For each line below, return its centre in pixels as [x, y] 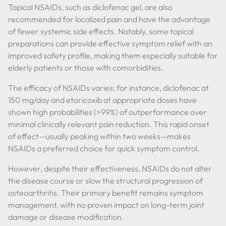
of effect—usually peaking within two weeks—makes [99, 136]
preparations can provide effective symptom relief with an [110, 43]
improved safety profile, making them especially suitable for [113, 55]
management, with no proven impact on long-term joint [106, 205]
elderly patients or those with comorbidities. [86, 68]
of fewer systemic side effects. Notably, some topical [101, 31]
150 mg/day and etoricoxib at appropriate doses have [102, 100]
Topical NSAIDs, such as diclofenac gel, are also [90, 7]
